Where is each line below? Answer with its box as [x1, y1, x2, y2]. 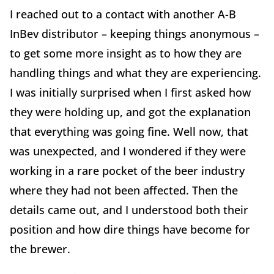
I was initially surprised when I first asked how [10, 84, 251, 100]
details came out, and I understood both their [10, 202, 248, 217]
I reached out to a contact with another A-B [10, 6, 236, 21]
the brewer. [10, 241, 73, 256]
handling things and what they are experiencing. [10, 65, 261, 80]
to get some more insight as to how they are [10, 45, 242, 61]
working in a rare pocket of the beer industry [10, 163, 245, 178]
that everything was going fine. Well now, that [10, 124, 248, 139]
